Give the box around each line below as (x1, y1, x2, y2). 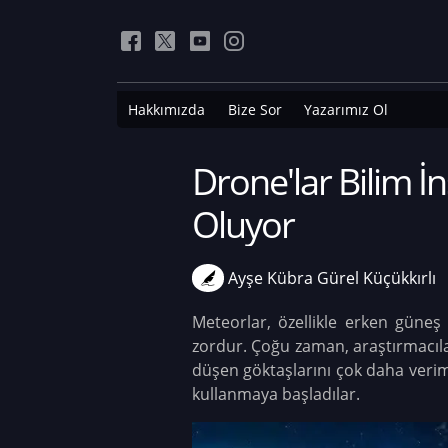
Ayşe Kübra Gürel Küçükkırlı (227, 267, 436, 289)
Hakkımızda (128, 100, 206, 119)
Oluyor (192, 200, 294, 249)
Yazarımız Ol (303, 100, 388, 119)
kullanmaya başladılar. (192, 383, 360, 405)
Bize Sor (227, 100, 282, 119)
